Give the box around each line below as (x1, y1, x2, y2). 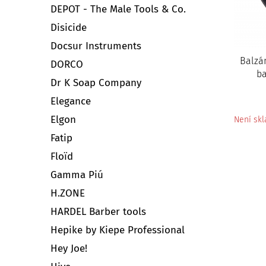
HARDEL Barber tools (50, 205, 146, 218)
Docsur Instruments (50, 39, 141, 52)
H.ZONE (50, 186, 85, 199)
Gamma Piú (50, 168, 103, 181)
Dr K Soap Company (50, 76, 141, 89)
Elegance (50, 94, 91, 107)
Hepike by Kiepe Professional (50, 223, 185, 236)
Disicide (50, 21, 87, 34)
